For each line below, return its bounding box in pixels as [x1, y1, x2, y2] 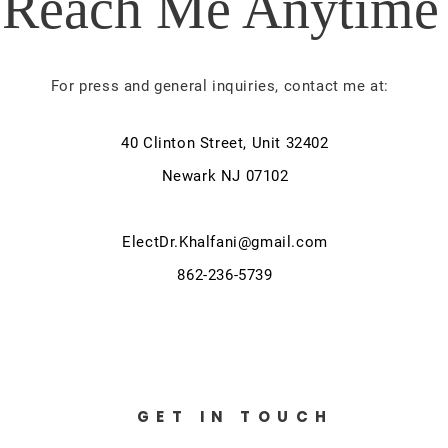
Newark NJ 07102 [161, 167, 289, 185]
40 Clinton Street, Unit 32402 [121, 134, 329, 152]
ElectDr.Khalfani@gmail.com [122, 233, 328, 251]
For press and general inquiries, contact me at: [50, 77, 390, 95]
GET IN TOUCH [136, 406, 334, 427]
